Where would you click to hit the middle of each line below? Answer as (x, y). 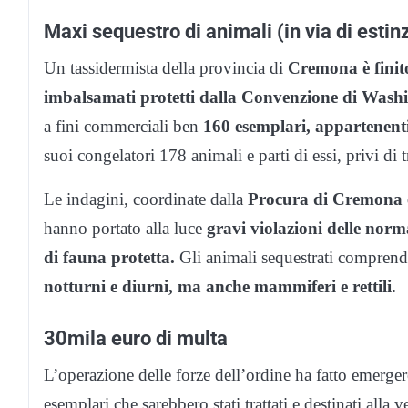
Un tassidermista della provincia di (166, 68)
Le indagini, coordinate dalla (146, 199)
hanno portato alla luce (125, 229)
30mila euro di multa (136, 338)
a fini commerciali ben (121, 127)
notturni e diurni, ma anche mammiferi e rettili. (220, 287)
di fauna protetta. (109, 258)
